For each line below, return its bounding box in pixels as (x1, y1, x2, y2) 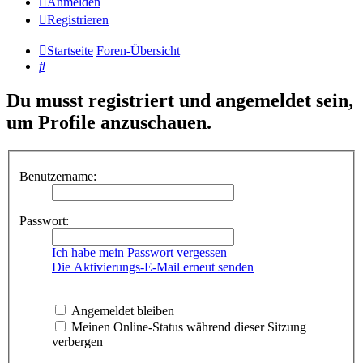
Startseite (47, 44, 93, 58)
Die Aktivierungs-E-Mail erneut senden (52, 259, 254, 274)
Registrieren (47, 13, 109, 28)
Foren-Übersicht (96, 44, 180, 58)
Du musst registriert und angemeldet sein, (6, 90, 353, 112)
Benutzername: (19, 169, 96, 183)
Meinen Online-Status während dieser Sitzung (68, 319, 306, 334)
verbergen (52, 334, 103, 348)
